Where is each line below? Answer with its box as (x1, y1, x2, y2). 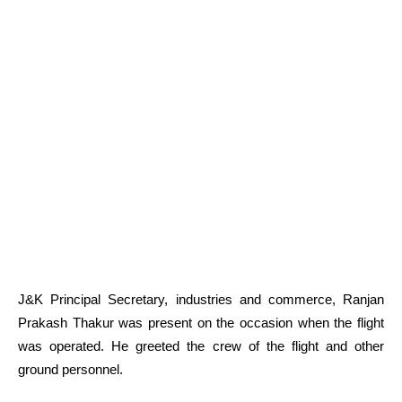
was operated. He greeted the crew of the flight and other (18, 337, 384, 354)
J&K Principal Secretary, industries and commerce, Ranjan (18, 291, 384, 307)
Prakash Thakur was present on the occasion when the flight (18, 314, 384, 330)
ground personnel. (18, 361, 123, 377)
